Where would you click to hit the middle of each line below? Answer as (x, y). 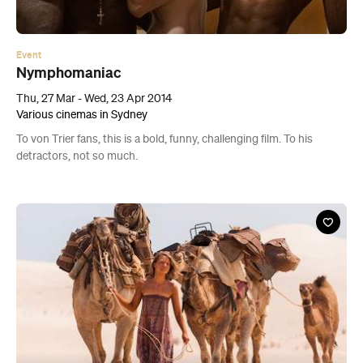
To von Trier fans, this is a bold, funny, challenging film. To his (164, 140)
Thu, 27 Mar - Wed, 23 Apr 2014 (94, 99)
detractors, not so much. (77, 157)
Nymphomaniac (68, 73)
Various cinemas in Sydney (82, 115)
